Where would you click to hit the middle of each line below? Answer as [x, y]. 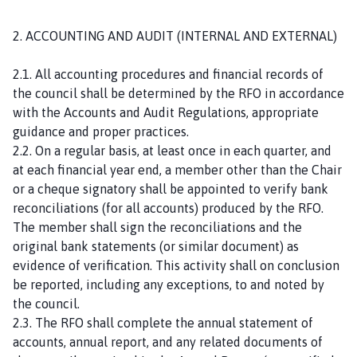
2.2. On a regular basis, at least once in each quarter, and [172, 150]
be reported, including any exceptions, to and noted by [169, 284]
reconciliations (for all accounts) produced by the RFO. [168, 208]
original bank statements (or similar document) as [156, 246]
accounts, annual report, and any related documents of [168, 341]
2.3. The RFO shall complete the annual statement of [163, 322]
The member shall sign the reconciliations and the [157, 227]
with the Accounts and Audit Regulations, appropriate [166, 112]
